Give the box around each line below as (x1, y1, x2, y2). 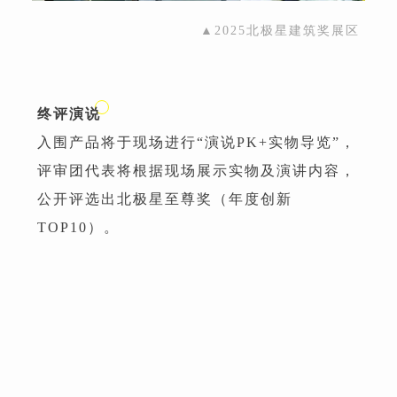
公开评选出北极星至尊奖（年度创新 (37, 191, 292, 206)
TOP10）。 (37, 219, 120, 235)
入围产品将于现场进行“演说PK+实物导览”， (37, 134, 356, 150)
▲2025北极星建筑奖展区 (200, 23, 360, 37)
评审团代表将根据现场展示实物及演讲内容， (37, 162, 356, 178)
